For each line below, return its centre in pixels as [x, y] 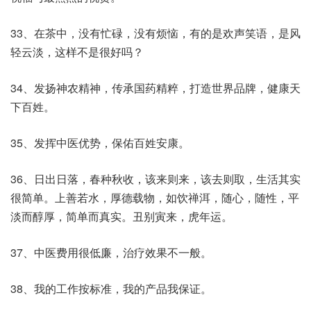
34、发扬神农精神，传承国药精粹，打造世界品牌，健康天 [155, 88]
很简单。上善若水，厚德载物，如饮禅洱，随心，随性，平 [155, 197]
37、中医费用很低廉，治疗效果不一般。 [111, 252]
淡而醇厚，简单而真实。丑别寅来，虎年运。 [121, 216]
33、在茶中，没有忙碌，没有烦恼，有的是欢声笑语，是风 [155, 33]
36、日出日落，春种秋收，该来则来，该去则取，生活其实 [155, 179]
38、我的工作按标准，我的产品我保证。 [111, 288]
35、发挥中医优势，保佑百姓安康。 [100, 143]
